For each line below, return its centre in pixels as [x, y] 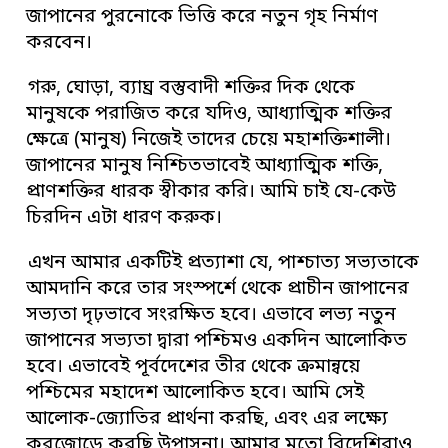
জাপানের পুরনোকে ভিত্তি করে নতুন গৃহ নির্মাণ [202, 18]
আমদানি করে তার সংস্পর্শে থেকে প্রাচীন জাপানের [218, 290]
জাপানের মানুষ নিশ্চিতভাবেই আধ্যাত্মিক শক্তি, [205, 167]
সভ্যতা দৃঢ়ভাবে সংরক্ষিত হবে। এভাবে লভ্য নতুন [211, 316]
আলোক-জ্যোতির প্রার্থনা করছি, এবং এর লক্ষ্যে [207, 420]
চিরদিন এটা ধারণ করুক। [124, 219]
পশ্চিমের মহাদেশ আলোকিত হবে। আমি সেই [195, 394]
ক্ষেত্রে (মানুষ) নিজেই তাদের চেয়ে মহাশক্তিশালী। [209, 141]
